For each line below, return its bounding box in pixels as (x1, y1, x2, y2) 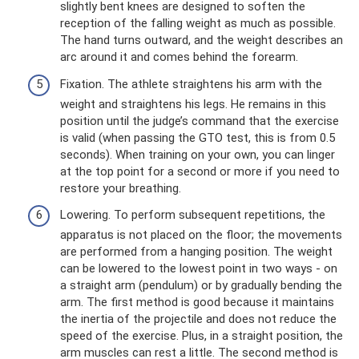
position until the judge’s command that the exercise (60, 113, 339, 128)
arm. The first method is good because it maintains (60, 295, 334, 309)
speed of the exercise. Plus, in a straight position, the (60, 329, 343, 343)
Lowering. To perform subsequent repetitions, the (60, 208, 325, 222)
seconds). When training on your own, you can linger (60, 147, 335, 162)
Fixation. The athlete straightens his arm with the (60, 76, 322, 91)
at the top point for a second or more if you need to (60, 163, 340, 179)
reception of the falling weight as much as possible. (60, 16, 336, 30)
